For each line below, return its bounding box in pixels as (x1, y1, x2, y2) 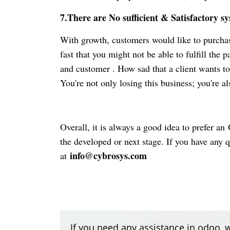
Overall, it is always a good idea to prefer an (60, 121, 225, 133)
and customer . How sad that (60, 62, 169, 75)
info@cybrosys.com (70, 149, 147, 163)
